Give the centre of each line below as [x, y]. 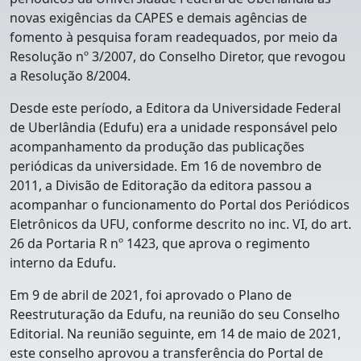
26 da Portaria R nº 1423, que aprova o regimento [160, 243]
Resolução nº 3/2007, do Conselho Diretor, [137, 56]
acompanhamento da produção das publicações [157, 146]
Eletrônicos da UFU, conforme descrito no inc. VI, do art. [180, 224]
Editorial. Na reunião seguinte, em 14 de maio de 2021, [175, 333]
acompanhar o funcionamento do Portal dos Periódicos [180, 204]
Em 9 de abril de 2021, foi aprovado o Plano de [151, 295]
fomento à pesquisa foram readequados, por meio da [174, 37]
